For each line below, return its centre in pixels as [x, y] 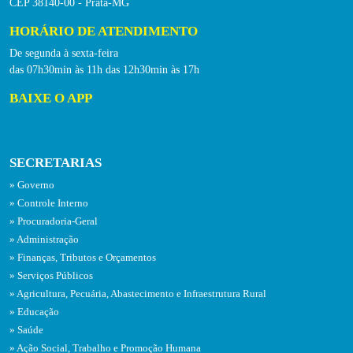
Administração [48, 240]
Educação [38, 312]
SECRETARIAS [56, 163]
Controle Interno [53, 204]
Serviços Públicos [55, 276]
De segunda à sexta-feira [64, 53]
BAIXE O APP [51, 98]
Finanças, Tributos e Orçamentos [87, 258]
